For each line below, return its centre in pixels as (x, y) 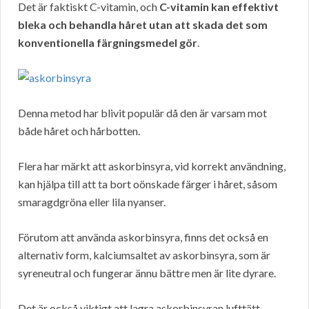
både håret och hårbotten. (79, 131)
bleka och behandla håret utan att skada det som (143, 25)
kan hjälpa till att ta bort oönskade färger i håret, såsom (148, 184)
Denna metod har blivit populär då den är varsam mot (142, 113)
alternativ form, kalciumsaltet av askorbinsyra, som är (144, 255)
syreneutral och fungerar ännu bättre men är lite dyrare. (147, 273)
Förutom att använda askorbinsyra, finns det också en (143, 237)
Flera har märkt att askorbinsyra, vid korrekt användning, (152, 166)
